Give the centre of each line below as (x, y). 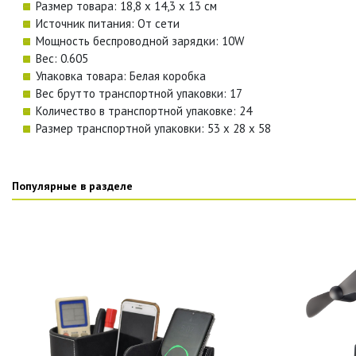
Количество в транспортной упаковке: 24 (144, 110)
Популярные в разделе (72, 186)
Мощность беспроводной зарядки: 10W (140, 41)
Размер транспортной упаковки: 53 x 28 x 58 (153, 128)
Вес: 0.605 (62, 58)
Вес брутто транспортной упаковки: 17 (139, 93)
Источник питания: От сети (108, 23)
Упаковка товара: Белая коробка (121, 75)
